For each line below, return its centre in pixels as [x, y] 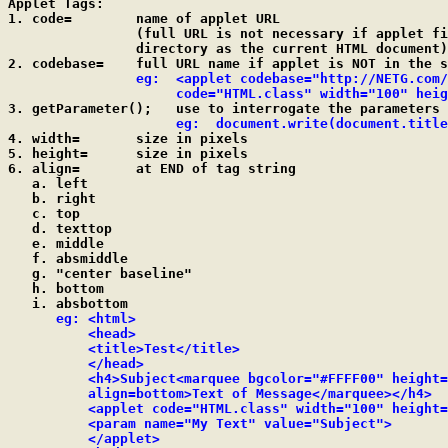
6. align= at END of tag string [44, 168]
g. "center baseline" [100, 273]
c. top [44, 213]
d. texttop [60, 228]
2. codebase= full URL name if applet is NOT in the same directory [56, 63]
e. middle [56, 243]
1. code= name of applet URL [40, 18]
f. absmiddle [68, 258]
